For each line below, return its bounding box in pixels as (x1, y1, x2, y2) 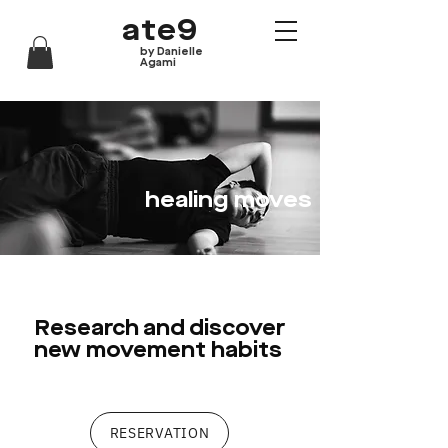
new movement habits (33, 338, 287, 363)
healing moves (145, 187, 312, 214)
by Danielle (140, 46, 203, 58)
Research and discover (35, 316, 285, 341)
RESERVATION (109, 424, 210, 442)
